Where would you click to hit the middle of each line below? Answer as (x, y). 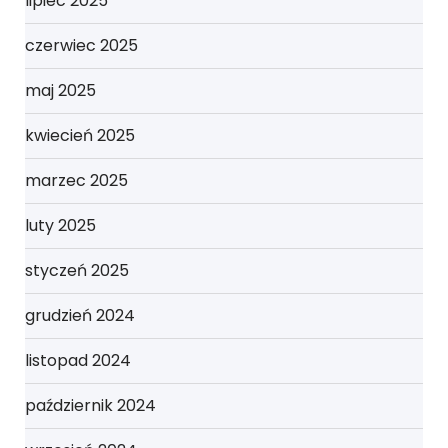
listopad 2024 (78, 361)
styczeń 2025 (77, 271)
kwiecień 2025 (80, 136)
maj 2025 (60, 91)
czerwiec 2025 (81, 46)
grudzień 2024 (80, 316)
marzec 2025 (76, 181)
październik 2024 (90, 406)
